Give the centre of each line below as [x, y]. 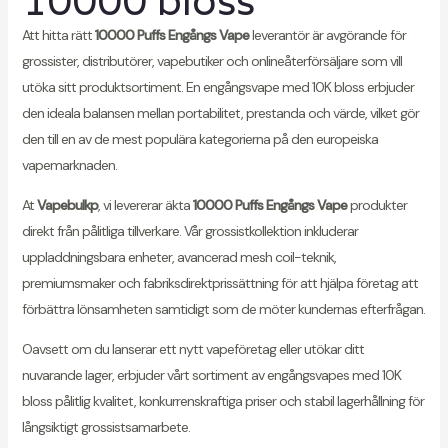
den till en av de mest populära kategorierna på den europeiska [199, 139]
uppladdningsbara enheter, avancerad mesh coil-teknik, [178, 257]
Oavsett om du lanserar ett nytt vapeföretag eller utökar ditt [192, 349]
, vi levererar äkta [145, 205]
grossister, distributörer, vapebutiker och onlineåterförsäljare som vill [211, 61]
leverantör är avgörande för [327, 35]
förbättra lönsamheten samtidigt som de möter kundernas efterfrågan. [223, 309]
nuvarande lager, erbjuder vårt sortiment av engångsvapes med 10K [211, 375]
